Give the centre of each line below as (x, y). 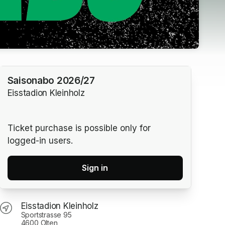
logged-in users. (40, 140)
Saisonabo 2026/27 (51, 81)
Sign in (95, 167)
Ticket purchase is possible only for (79, 128)
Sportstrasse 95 (46, 214)
